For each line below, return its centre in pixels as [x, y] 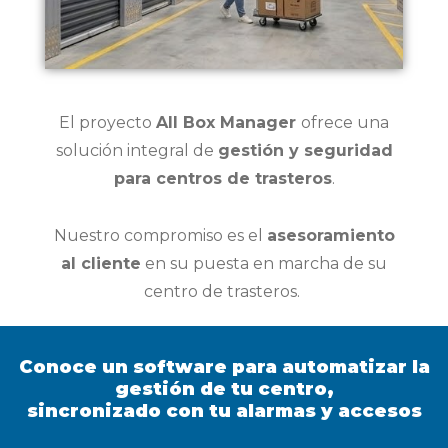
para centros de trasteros [222, 179]
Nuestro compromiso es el [160, 235]
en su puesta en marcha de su [264, 263]
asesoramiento [330, 235]
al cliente [101, 263]
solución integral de [136, 151]
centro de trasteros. [224, 291]
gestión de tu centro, [224, 388]
